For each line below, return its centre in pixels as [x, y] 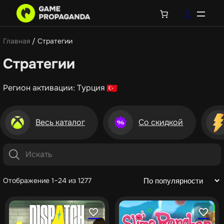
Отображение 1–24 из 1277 [47, 180]
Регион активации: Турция [55, 87]
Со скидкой [161, 122]
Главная [16, 41]
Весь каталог [60, 122]
